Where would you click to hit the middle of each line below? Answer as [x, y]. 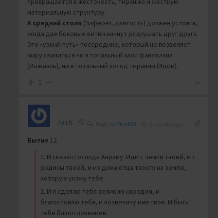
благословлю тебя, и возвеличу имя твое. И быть [115, 202]
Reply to [106, 124]
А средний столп [54, 23]
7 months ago [165, 125]
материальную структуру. [67, 12]
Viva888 [126, 124]
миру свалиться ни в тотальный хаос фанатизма [100, 55]
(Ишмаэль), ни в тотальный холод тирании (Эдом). [103, 66]
